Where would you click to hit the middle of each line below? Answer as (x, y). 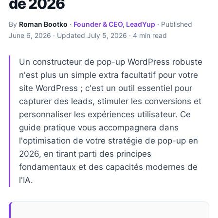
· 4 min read (147, 35)
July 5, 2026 (107, 35)
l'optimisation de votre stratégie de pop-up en (109, 141)
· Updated (69, 35)
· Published (174, 24)
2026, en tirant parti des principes (85, 154)
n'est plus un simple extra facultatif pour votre (109, 75)
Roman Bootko (43, 24)
